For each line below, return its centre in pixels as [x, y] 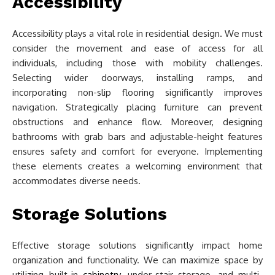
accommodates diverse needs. [76, 181]
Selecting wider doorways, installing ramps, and [137, 78]
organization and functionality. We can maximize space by [137, 260]
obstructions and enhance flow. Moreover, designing [137, 122]
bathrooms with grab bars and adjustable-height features [137, 137]
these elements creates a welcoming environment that [137, 166]
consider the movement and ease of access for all [137, 48]
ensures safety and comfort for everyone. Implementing [137, 151]
